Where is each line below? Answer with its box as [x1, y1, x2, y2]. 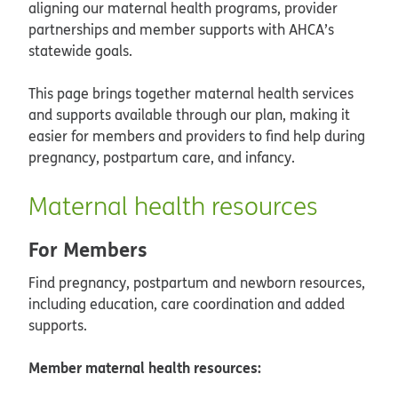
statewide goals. [28, 40, 132, 60]
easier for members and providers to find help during [28, 125, 365, 146]
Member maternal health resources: [28, 356, 261, 378]
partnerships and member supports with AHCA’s [28, 19, 334, 39]
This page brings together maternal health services [28, 83, 354, 103]
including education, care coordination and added [28, 293, 345, 314]
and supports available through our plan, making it [28, 104, 350, 124]
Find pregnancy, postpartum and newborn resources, [28, 272, 365, 292]
